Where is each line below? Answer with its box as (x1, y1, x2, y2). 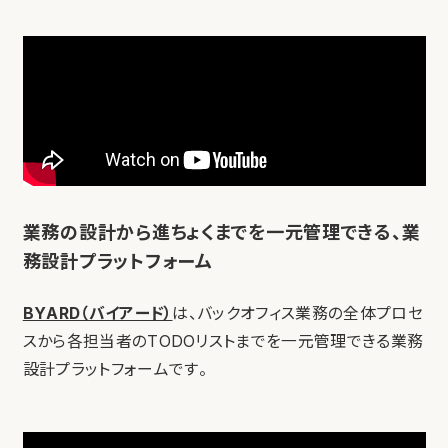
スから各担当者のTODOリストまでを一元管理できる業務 (22, 332, 424, 352)
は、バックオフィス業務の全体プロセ (172, 304, 423, 324)
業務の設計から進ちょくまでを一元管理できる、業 (22, 221, 421, 244)
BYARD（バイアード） (22, 304, 173, 324)
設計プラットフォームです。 (22, 360, 208, 380)
